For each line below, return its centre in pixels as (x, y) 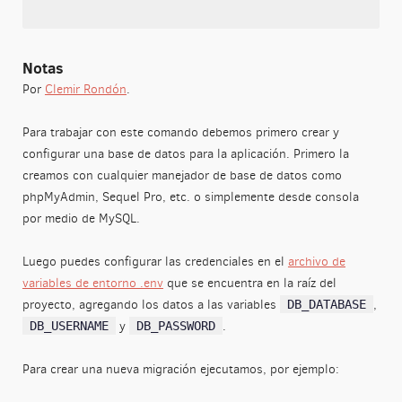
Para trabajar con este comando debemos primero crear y (180, 132)
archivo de (316, 261)
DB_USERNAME (69, 325)
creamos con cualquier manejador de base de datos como (182, 175)
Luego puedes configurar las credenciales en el (155, 261)
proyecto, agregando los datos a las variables (151, 304)
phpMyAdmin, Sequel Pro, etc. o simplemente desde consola (190, 197)
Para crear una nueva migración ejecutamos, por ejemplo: (180, 369)
